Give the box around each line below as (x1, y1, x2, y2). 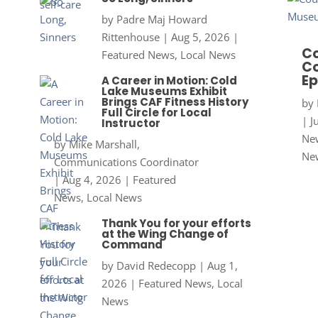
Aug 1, (207, 258, 238, 273)
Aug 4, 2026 (62, 172, 121, 187)
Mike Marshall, (68, 137, 140, 152)
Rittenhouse (101, 30, 160, 45)
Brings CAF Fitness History (101, 94, 248, 110)
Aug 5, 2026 (170, 30, 230, 45)
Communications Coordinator (53, 155, 199, 170)
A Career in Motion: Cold (101, 73, 237, 89)
